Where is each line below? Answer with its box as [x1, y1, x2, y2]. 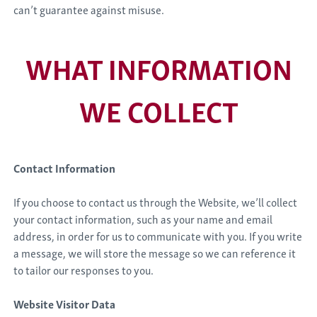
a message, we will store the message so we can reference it [13, 243, 296, 262]
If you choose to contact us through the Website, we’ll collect [13, 192, 298, 211]
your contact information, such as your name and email [13, 209, 273, 228]
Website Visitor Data [13, 294, 116, 313]
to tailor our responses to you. [13, 260, 154, 279]
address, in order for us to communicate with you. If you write [13, 226, 303, 245]
